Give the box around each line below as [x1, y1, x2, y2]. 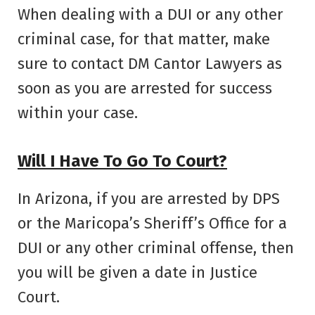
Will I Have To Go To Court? [18, 151, 227, 172]
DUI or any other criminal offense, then [18, 238, 294, 258]
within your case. [18, 103, 138, 122]
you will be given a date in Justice [18, 263, 257, 283]
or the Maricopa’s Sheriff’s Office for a [18, 214, 287, 233]
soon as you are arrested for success [18, 78, 272, 98]
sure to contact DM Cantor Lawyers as [18, 53, 282, 73]
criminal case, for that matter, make [18, 29, 270, 49]
